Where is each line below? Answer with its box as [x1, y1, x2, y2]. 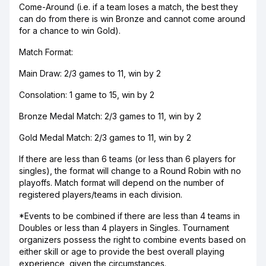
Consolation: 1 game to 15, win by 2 [19, 90, 154, 100]
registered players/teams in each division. [19, 189, 182, 199]
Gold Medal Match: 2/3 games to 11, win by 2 [19, 132, 191, 142]
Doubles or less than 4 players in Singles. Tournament [19, 223, 229, 233]
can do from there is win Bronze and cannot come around [19, 14, 245, 24]
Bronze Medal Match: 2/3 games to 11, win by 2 [19, 111, 201, 121]
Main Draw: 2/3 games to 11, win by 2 [19, 68, 161, 78]
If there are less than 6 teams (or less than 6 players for [19, 154, 236, 164]
